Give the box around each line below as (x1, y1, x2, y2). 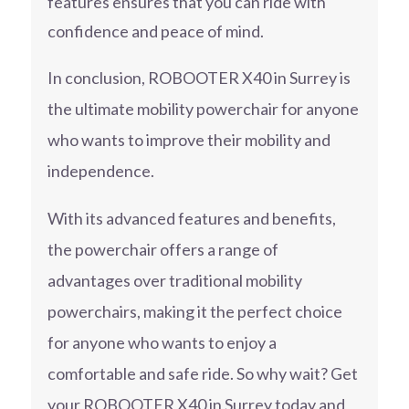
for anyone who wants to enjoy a (47, 332, 277, 353)
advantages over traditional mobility (47, 270, 302, 291)
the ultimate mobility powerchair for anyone (47, 99, 359, 120)
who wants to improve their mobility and (47, 130, 330, 151)
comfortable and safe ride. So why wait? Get (47, 363, 358, 384)
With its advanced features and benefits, (47, 208, 336, 229)
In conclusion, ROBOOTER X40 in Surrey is (47, 68, 351, 89)
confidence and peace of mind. (47, 21, 264, 42)
